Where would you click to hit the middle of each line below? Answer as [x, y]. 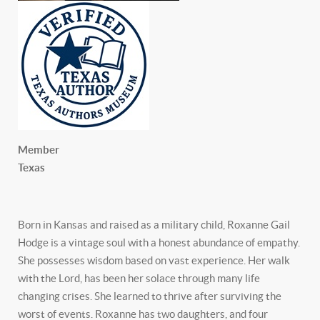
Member [41, 150]
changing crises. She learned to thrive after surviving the [150, 296]
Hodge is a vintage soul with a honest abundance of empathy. [159, 242]
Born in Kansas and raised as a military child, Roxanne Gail [154, 225]
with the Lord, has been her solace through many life [139, 278]
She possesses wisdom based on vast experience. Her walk [154, 260]
